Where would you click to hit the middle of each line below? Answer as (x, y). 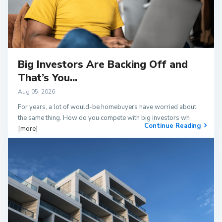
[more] (28, 129)
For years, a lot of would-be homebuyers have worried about (107, 107)
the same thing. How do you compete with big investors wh (104, 118)
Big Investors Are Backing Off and (103, 64)
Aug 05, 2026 (36, 91)
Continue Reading (173, 126)
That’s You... (48, 78)
